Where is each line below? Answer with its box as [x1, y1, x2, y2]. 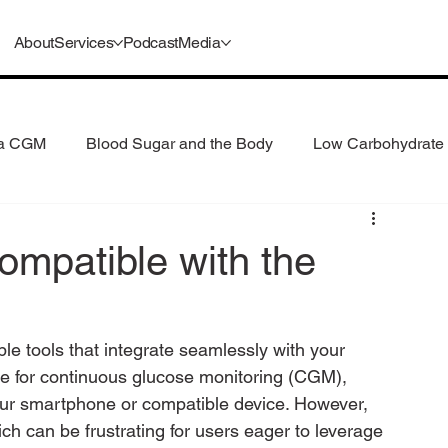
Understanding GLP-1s [133, 213, 296, 233]
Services [53, 33, 114, 53]
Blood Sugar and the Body [86, 133, 273, 153]
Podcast [123, 33, 179, 53]
